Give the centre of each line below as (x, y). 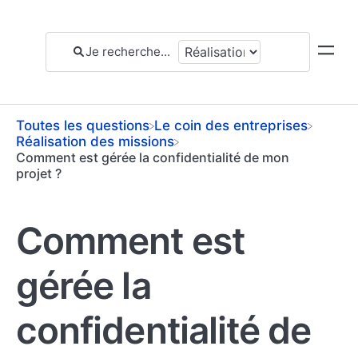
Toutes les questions (83, 125)
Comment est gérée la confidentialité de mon (153, 157)
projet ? (39, 173)
